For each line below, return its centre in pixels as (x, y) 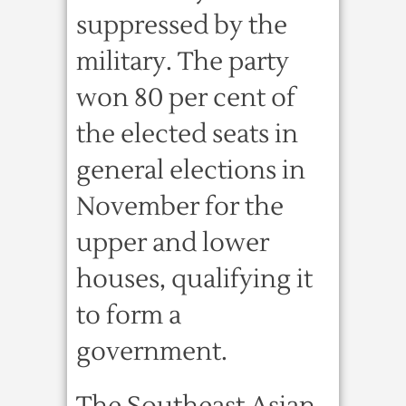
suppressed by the (182, 25)
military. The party (183, 62)
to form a (129, 315)
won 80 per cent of (186, 98)
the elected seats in (187, 134)
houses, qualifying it (194, 279)
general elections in (191, 170)
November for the (180, 207)
